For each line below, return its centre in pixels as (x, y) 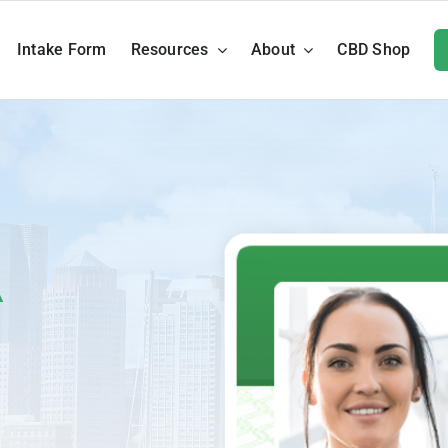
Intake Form (61, 49)
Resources (169, 49)
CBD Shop (374, 49)
